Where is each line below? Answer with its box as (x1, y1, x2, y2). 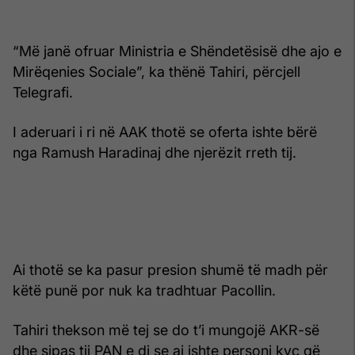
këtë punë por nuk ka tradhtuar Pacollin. (13, 281, 276, 299)
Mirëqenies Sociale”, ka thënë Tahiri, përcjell (13, 63, 300, 80)
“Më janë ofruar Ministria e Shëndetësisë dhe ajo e (13, 42, 342, 59)
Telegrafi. (13, 83, 73, 101)
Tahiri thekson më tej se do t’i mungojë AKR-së (13, 321, 319, 338)
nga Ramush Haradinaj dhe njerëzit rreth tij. (13, 143, 296, 161)
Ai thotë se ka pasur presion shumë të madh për (13, 261, 328, 278)
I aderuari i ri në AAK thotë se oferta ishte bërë (13, 123, 317, 140)
